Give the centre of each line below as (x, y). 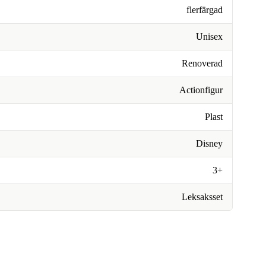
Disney (209, 143)
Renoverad (202, 63)
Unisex (209, 37)
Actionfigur (201, 90)
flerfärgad (205, 10)
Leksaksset (202, 197)
